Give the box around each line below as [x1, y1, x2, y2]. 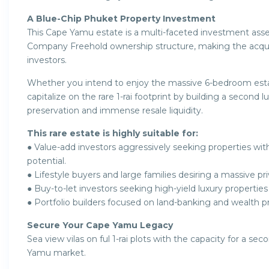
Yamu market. [27, 247, 86, 258]
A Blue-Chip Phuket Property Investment [27, 13, 216, 24]
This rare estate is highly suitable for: [27, 127, 198, 139]
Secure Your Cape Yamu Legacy [27, 219, 173, 231]
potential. [27, 155, 66, 166]
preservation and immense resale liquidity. [27, 104, 203, 116]
